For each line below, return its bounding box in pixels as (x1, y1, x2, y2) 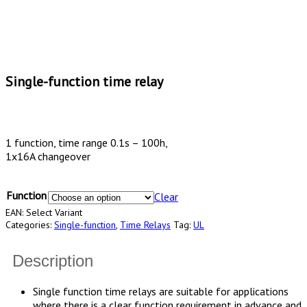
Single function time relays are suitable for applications (33, 284, 288, 299)
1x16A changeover (5, 149, 90, 164)
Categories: (5, 219, 54, 232)
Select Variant (26, 206, 82, 219)
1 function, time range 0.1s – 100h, (5, 136, 168, 150)
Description (12, 251, 93, 271)
